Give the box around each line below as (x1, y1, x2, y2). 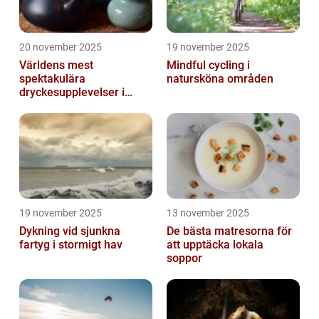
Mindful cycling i (167, 58, 250, 73)
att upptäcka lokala (167, 238, 263, 252)
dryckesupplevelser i (19, 85, 125, 100)
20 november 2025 (19, 41, 102, 53)
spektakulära (19, 72, 85, 86)
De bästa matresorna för (167, 224, 292, 239)
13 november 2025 (167, 207, 249, 219)
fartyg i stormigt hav (19, 238, 122, 252)
